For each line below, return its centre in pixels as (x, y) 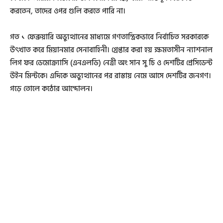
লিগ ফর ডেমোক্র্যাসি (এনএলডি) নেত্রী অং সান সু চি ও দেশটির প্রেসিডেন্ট (111, 63)
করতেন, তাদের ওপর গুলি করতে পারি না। (68, 11)
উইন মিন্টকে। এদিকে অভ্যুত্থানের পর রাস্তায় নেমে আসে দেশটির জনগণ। (111, 76)
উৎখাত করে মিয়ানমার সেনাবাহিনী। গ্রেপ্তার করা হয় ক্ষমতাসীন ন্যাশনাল (111, 50)
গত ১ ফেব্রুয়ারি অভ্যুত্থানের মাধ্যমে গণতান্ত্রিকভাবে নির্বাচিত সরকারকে (109, 37)
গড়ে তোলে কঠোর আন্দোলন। (51, 89)
